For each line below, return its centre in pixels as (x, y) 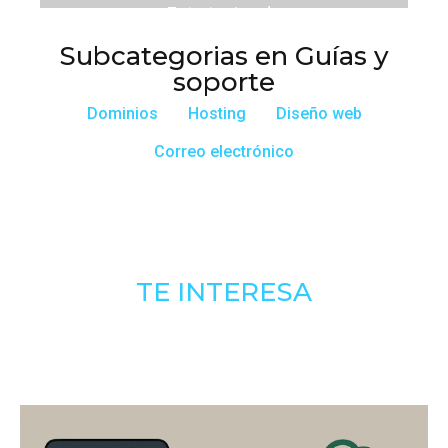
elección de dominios (224, 38)
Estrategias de (224, 14)
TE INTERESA (224, 292)
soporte (224, 82)
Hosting (216, 114)
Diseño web (318, 114)
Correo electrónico (224, 152)
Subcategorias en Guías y (224, 56)
